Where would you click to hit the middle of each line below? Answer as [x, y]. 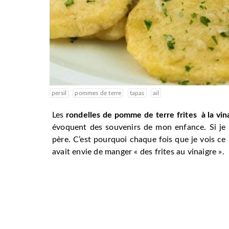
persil [59, 93]
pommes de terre [98, 93]
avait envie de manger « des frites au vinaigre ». [138, 152]
